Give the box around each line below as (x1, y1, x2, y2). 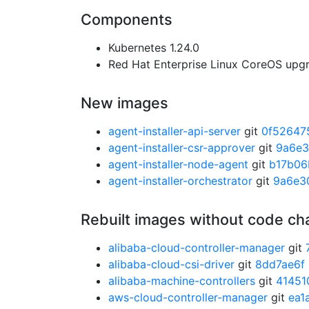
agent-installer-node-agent (108, 157, 248, 171)
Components (81, 10, 172, 28)
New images (81, 94, 168, 112)
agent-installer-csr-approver (108, 141, 255, 154)
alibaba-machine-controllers (108, 274, 255, 288)
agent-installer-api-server (108, 124, 241, 138)
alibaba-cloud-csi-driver (108, 257, 235, 271)
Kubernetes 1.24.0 (108, 41, 199, 54)
